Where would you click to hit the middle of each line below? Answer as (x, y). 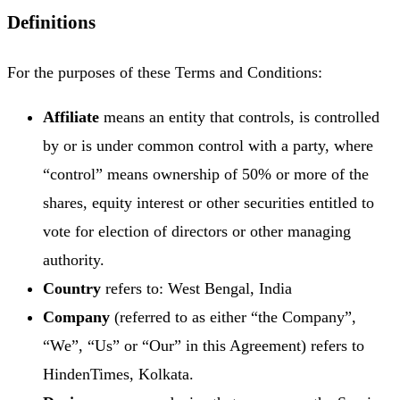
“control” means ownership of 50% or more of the (206, 174)
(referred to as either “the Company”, (233, 317)
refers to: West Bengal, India (196, 288)
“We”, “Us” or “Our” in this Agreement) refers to (204, 345)
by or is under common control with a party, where (208, 145)
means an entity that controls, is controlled (239, 117)
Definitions (51, 22)
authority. (74, 259)
